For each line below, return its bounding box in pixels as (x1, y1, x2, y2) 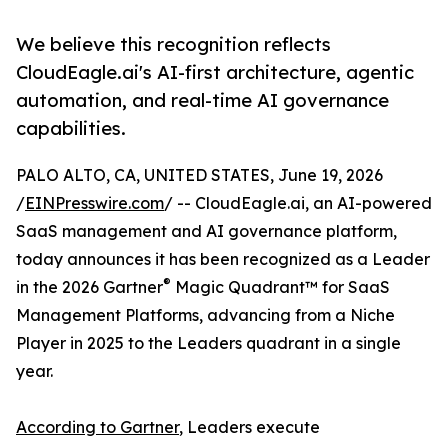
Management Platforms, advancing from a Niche (16, 305, 395, 326)
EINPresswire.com (25, 193, 164, 214)
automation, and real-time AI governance (16, 89, 389, 112)
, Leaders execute (179, 417, 320, 438)
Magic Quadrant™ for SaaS (171, 277, 390, 298)
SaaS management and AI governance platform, (16, 221, 397, 242)
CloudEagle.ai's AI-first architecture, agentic (16, 61, 414, 84)
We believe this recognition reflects (16, 33, 331, 56)
